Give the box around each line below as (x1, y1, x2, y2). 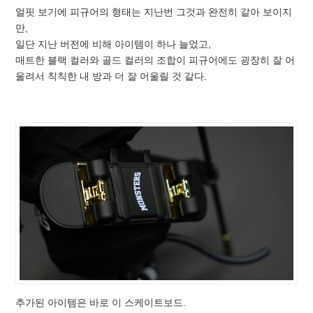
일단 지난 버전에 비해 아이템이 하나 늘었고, (15, 38, 212, 50)
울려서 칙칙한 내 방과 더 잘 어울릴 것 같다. (15, 70, 208, 82)
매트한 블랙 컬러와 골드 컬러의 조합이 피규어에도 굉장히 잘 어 (15, 54, 296, 66)
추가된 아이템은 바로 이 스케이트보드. (15, 297, 187, 309)
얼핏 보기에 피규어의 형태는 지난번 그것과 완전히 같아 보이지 (15, 6, 293, 17)
